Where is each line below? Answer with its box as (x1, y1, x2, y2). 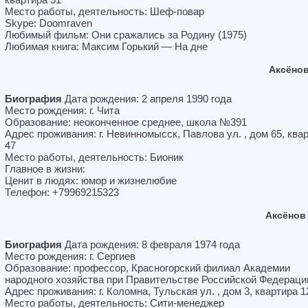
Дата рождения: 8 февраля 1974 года (62, 239, 240, 250)
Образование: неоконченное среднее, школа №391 (5, 116, 247, 128)
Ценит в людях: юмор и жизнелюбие (5, 175, 177, 186)
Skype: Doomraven (5, 17, 92, 29)
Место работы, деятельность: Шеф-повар (5, 5, 204, 17)
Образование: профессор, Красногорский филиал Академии (5, 262, 290, 274)
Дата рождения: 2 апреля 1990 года (62, 93, 232, 104)
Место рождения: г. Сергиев (5, 250, 135, 262)
